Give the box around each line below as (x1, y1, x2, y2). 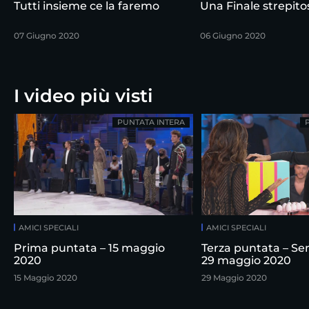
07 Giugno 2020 (14, 30, 79, 41)
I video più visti (14, 85, 153, 108)
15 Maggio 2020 (14, 272, 77, 283)
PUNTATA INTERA (117, 117, 185, 128)
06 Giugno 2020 (200, 30, 266, 41)
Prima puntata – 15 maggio (14, 241, 165, 255)
